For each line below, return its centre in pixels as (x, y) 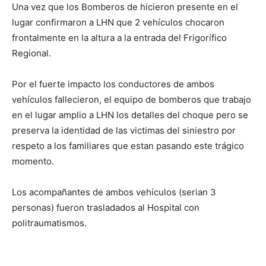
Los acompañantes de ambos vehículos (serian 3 (114, 192)
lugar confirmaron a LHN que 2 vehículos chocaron (118, 23)
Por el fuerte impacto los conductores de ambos (113, 84)
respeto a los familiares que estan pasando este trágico (128, 146)
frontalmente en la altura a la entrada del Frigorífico (119, 38)
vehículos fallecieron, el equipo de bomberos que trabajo (132, 100)
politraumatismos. (49, 223)
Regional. (31, 53)
